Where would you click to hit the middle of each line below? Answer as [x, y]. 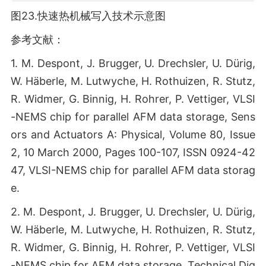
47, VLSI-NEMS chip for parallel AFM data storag [133, 170]
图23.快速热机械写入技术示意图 [88, 16]
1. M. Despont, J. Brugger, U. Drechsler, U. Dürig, [133, 63]
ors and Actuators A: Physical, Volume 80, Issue [133, 134]
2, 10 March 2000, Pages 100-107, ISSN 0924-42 [133, 152]
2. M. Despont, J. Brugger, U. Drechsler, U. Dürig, [133, 212]
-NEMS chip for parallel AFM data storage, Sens [133, 117]
